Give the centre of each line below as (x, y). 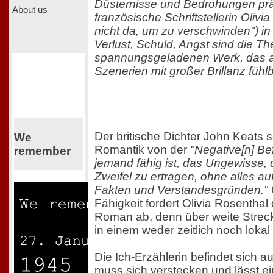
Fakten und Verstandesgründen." (181, 190)
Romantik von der (142, 150)
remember (42, 151)
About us (30, 9)
